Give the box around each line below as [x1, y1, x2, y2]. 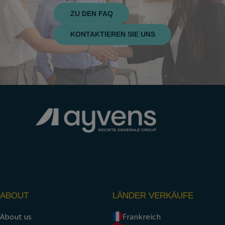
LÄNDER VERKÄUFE [113, 190, 193, 200]
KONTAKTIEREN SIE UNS [70, 30, 155, 39]
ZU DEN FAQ [70, 9, 113, 18]
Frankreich [123, 211, 161, 222]
